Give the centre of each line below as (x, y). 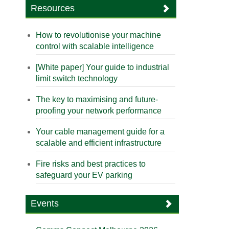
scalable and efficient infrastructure (99, 143)
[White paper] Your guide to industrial (103, 67)
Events (45, 204)
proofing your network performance (99, 111)
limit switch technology (77, 79)
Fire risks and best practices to (91, 164)
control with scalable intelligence (95, 47)
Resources (53, 8)
